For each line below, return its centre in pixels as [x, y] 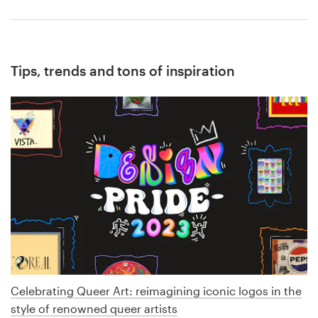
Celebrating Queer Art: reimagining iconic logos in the [156, 291]
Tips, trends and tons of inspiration [123, 70]
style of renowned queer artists [94, 309]
